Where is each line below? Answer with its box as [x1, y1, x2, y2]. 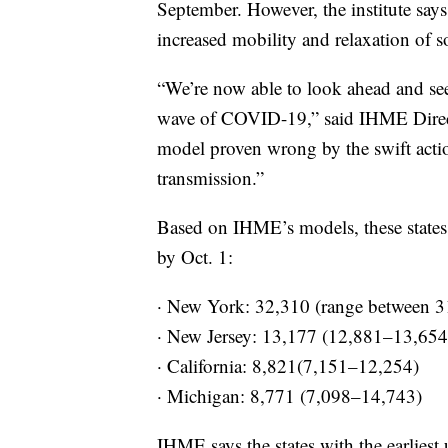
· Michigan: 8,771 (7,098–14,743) [157, 383, 422, 409]
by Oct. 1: [157, 244, 233, 270]
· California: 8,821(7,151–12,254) [157, 353, 419, 379]
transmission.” [157, 165, 264, 191]
